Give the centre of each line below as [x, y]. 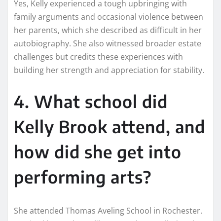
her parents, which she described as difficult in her [108, 30]
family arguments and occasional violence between [109, 17]
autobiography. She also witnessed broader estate [108, 43]
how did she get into [98, 151]
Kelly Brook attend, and [110, 126]
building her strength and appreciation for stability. [109, 70]
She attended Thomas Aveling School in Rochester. [108, 210]
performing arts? [83, 176]
